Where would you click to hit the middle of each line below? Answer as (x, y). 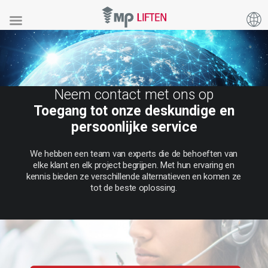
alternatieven (166, 177)
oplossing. (158, 188)
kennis (39, 177)
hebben (58, 154)
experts (142, 154)
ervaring (208, 165)
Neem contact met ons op (134, 95)
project (107, 165)
